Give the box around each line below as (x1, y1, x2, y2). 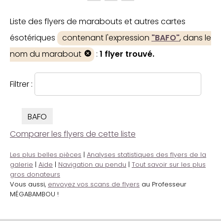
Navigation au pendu (58, 160, 126, 170)
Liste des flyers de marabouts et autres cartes (10, 16, 185, 28)
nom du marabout (10, 48, 81, 60)
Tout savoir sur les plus (132, 160, 206, 170)
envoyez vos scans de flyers (48, 180, 140, 189)
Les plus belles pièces (10, 150, 81, 160)
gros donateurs (10, 170, 60, 180)
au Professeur (140, 180, 186, 189)
